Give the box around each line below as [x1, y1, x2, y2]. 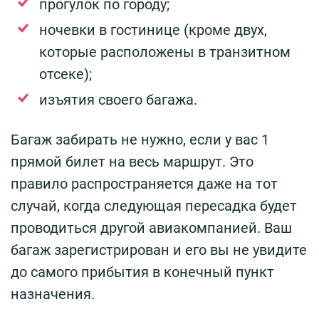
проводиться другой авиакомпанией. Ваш [11, 219, 292, 236]
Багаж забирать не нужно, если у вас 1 [11, 130, 269, 148]
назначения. [11, 285, 95, 303]
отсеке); [39, 65, 92, 83]
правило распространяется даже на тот [11, 174, 278, 192]
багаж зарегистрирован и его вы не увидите [11, 241, 307, 258]
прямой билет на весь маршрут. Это [11, 152, 253, 170]
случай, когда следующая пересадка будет [11, 197, 297, 214]
